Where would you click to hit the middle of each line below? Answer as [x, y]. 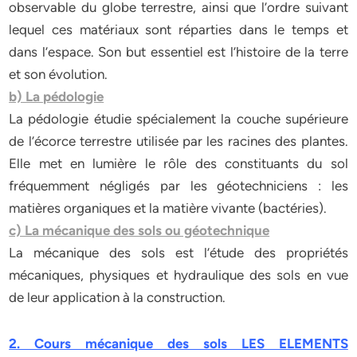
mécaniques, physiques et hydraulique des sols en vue [178, 275]
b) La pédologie [57, 96]
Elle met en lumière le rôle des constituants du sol [178, 163]
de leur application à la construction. [118, 297]
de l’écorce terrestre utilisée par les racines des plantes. [178, 141]
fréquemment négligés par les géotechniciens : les [178, 186]
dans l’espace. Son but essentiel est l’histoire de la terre [178, 52]
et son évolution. [59, 74]
